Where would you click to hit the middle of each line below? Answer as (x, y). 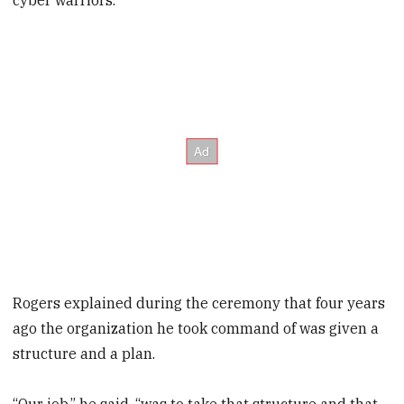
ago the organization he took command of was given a (196, 328)
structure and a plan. (84, 353)
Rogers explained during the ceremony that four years (199, 303)
